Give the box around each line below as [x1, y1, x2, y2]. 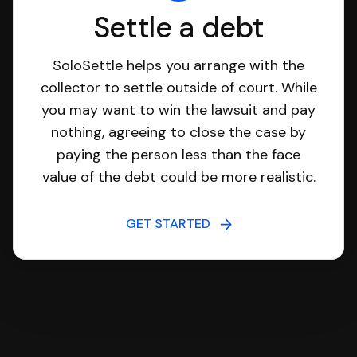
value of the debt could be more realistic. [41, 167, 316, 186]
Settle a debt [92, 9, 265, 46]
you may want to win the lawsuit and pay [41, 100, 316, 120]
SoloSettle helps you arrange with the [53, 56, 304, 75]
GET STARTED [125, 215, 220, 232]
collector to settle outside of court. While [40, 78, 317, 97]
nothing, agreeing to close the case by [51, 123, 306, 142]
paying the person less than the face [57, 145, 300, 164]
